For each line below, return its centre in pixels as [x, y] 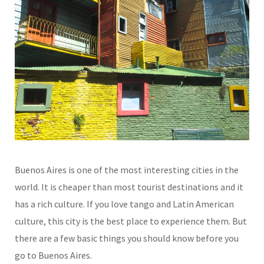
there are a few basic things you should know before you [127, 238]
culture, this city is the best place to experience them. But [131, 221]
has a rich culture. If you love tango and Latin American [124, 204]
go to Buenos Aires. [53, 255]
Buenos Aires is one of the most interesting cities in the [127, 169]
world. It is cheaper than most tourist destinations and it [129, 187]
